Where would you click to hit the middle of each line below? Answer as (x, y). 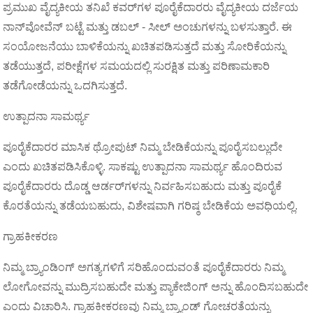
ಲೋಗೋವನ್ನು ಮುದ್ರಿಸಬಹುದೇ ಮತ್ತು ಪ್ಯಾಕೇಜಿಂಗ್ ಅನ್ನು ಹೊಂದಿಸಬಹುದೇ (156, 287)
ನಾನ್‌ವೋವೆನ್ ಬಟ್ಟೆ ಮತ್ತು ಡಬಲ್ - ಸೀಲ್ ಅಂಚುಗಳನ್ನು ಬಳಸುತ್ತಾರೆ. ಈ (148, 27)
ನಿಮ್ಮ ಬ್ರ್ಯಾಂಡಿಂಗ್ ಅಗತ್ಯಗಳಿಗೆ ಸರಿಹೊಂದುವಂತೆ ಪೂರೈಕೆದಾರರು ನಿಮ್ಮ (144, 267)
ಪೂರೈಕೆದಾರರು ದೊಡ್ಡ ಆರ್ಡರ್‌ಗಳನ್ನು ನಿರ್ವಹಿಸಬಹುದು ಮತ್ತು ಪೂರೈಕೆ (143, 186)
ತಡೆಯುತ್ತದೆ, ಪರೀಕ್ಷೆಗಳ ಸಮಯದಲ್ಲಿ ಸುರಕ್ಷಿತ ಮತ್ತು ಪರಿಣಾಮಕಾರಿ (137, 66)
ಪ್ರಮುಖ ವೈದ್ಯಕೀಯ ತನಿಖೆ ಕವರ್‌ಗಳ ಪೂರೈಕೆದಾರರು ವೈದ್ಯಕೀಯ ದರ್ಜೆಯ (151, 7)
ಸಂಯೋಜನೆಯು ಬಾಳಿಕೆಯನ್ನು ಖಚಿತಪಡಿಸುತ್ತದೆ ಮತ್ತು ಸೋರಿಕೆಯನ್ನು (145, 46)
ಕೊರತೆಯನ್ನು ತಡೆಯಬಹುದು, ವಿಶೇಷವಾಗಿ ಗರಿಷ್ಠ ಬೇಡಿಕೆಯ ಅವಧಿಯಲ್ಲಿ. (151, 206)
